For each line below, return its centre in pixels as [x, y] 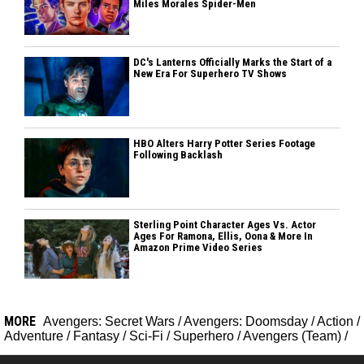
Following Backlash [178, 155]
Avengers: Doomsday [246, 322]
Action [335, 322]
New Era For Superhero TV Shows [210, 74]
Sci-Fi [146, 336]
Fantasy [96, 336]
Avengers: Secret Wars [109, 322]
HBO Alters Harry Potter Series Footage [225, 144]
